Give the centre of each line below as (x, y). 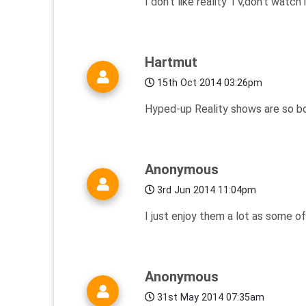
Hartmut (171, 62)
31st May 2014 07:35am (209, 298)
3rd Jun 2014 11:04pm (205, 191)
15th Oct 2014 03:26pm (208, 83)
